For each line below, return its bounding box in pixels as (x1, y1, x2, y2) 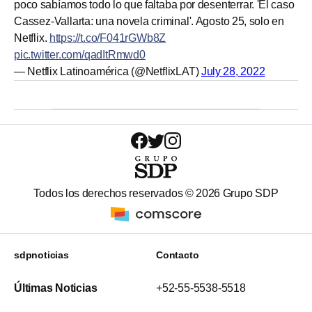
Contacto (156, 249, 199, 261)
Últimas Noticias (14, 282, 97, 295)
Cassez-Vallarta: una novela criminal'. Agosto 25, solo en (14, 15, 284, 28)
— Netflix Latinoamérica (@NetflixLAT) (14, 65, 201, 78)
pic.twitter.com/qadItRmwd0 (14, 49, 146, 61)
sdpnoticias (14, 249, 69, 261)
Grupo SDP (220, 187, 279, 200)
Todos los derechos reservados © (33, 187, 196, 200)
